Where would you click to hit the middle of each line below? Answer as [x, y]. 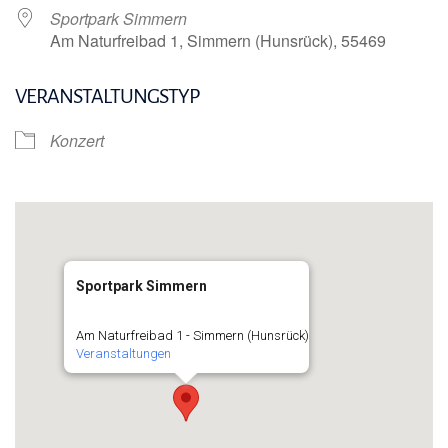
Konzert [77, 140]
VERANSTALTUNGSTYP [107, 95]
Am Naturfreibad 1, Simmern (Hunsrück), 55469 [218, 40]
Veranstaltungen [123, 353]
